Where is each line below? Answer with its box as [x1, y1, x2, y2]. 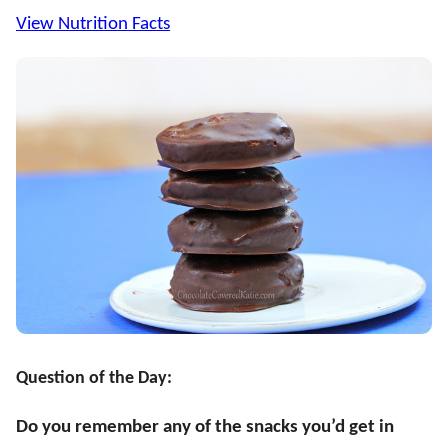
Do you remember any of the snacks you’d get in [16, 418, 394, 438]
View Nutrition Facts [16, 14, 170, 34]
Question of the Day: [16, 369, 172, 389]
